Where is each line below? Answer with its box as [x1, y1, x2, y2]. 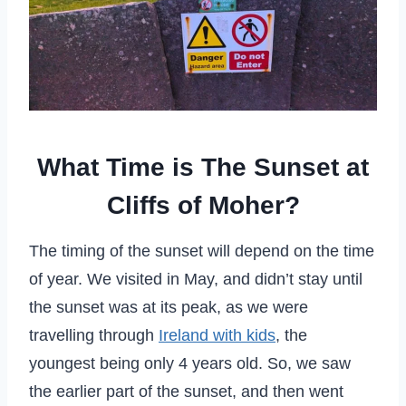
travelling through [29, 325, 159, 344]
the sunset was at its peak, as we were [29, 297, 308, 316]
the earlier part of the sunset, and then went [29, 382, 343, 401]
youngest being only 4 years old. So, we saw [29, 353, 351, 372]
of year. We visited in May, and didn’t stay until [29, 269, 362, 288]
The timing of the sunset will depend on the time [29, 241, 374, 260]
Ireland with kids [159, 325, 275, 344]
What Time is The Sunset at [37, 152, 369, 181]
